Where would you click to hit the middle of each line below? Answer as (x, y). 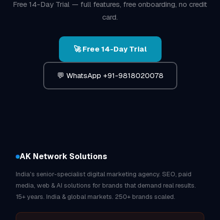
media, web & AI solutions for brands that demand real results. (106, 185)
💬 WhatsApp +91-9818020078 (110, 75)
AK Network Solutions (63, 156)
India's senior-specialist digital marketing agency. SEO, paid (104, 174)
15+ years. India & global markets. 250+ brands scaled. (96, 197)
